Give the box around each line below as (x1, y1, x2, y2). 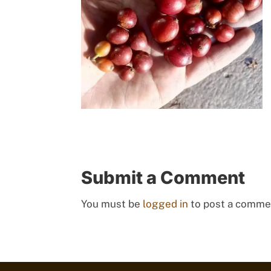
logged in (143, 197, 189, 210)
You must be (81, 197, 143, 210)
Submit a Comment (81, 166, 246, 188)
